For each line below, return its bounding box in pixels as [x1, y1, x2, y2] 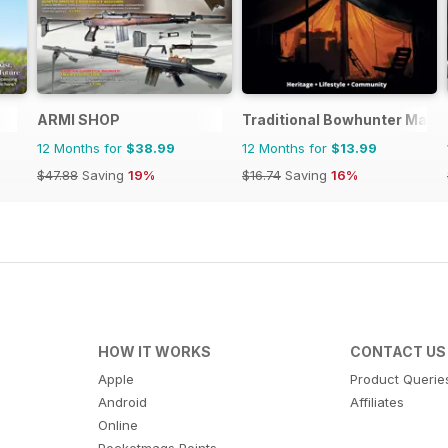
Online [97, 417, 138, 434]
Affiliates [350, 394, 405, 411]
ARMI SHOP [37, 111, 120, 129]
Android [97, 394, 147, 411]
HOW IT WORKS [97, 343, 211, 361]
